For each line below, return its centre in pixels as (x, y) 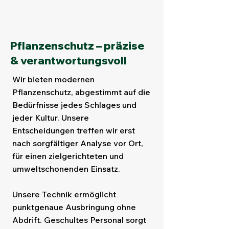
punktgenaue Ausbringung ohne (74, 207)
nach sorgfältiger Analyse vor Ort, (78, 143)
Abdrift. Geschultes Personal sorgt (79, 220)
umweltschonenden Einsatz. (66, 169)
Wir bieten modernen (53, 79)
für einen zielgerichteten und (68, 156)
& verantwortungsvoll (68, 60)
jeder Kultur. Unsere (51, 118)
